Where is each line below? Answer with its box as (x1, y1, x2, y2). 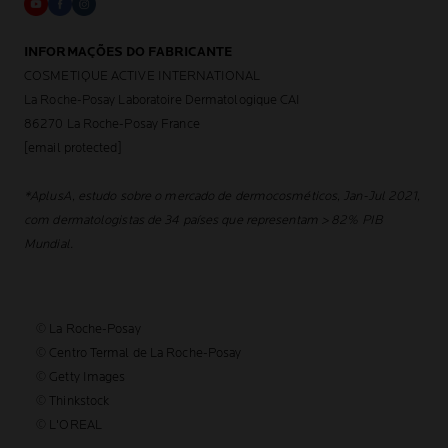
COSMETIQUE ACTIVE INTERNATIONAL (24, 67, 261, 84)
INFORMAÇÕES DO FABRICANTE (24, 43, 233, 60)
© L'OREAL (36, 416, 102, 433)
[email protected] (24, 139, 122, 156)
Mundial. (24, 235, 73, 252)
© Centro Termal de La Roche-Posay (36, 344, 242, 361)
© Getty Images (36, 368, 126, 385)
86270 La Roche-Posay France (24, 115, 200, 132)
